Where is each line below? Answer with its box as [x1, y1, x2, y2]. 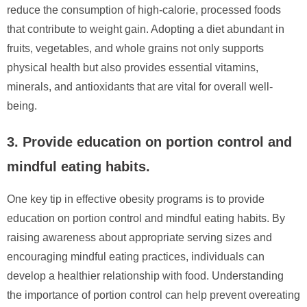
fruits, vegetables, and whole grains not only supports [7, 42, 264, 54]
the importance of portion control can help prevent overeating [7, 288, 300, 301]
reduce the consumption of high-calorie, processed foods [7, 3, 281, 16]
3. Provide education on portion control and [7, 134, 292, 149]
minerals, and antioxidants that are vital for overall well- [7, 80, 273, 93]
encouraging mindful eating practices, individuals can [7, 250, 265, 262]
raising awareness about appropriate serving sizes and [7, 231, 272, 243]
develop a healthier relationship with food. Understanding [7, 269, 284, 282]
